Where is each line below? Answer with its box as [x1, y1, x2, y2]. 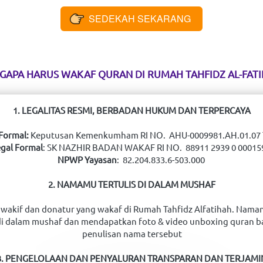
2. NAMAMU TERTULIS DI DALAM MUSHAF [48, 178, 215, 190]
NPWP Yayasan [57, 153, 117, 165]
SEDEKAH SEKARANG [89, 11, 191, 25]
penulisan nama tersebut [82, 227, 182, 239]
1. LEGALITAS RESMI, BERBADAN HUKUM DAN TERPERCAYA [13, 104, 251, 116]
